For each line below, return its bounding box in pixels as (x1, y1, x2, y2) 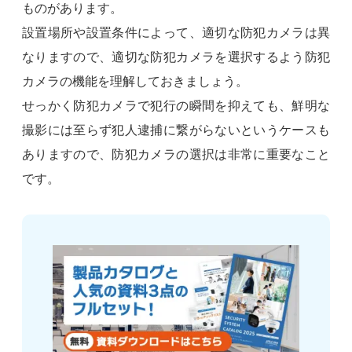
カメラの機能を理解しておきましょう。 (22, 74, 248, 88)
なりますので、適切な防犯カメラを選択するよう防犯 (22, 49, 330, 64)
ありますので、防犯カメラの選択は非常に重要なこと (22, 147, 330, 161)
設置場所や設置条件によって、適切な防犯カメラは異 (22, 25, 330, 39)
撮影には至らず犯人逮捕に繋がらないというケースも (22, 123, 330, 137)
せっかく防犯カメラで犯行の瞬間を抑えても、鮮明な (22, 98, 330, 112)
